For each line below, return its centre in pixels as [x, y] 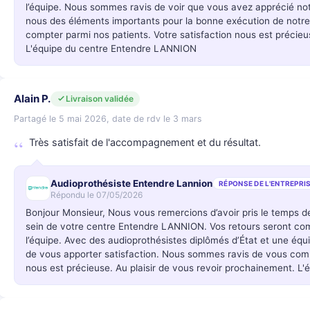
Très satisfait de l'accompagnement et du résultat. [145, 143]
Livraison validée [100, 98]
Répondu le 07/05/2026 [97, 194]
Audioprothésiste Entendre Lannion [131, 183]
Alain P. [32, 99]
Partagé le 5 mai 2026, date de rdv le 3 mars [108, 119]
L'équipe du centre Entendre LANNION [111, 48]
